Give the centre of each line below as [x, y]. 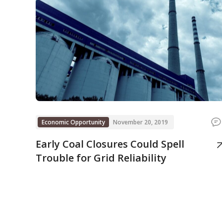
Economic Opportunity [73, 122]
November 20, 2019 [140, 122]
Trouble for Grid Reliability [101, 158]
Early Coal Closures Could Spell [110, 144]
